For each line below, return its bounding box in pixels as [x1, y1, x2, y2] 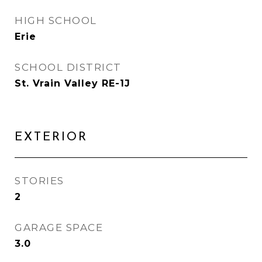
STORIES [15, 175, 64, 187]
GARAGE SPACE [15, 222, 103, 233]
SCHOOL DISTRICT [15, 61, 122, 73]
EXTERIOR [15, 131, 88, 143]
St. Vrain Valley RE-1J [15, 78, 130, 89]
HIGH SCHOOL [15, 15, 97, 26]
